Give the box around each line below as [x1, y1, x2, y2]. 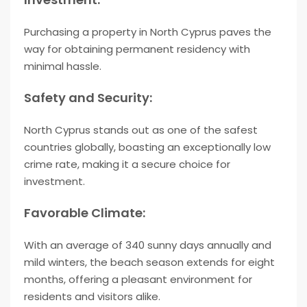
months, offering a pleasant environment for [24, 272, 252, 287]
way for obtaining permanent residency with [24, 42, 250, 57]
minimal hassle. [24, 59, 101, 74]
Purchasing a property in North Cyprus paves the [24, 25, 271, 40]
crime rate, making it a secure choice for [24, 157, 230, 172]
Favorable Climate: [24, 204, 145, 222]
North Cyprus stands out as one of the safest [24, 123, 258, 138]
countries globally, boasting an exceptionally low [24, 140, 271, 155]
